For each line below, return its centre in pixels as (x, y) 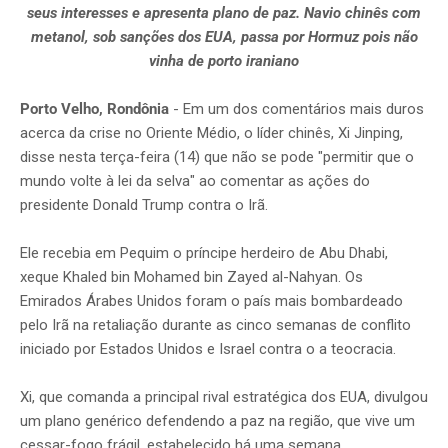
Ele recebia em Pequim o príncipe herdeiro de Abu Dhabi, (204, 252)
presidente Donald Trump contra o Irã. (144, 204)
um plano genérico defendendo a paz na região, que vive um (217, 420)
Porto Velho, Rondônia (96, 108)
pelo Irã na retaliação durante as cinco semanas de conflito (215, 324)
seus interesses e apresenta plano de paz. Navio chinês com (224, 12)
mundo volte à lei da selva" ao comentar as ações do (195, 180)
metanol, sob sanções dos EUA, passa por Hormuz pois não (224, 36)
